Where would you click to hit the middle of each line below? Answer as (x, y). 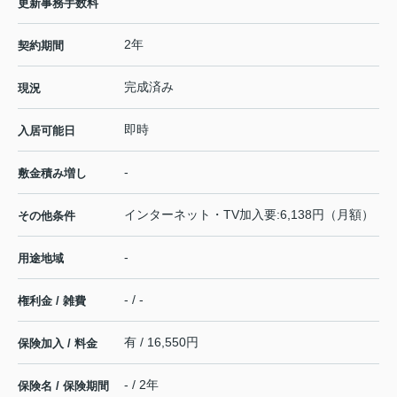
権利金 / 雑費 (52, 301)
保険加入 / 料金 (58, 344)
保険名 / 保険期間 (63, 386)
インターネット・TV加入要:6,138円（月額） (249, 215)
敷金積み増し (52, 174)
